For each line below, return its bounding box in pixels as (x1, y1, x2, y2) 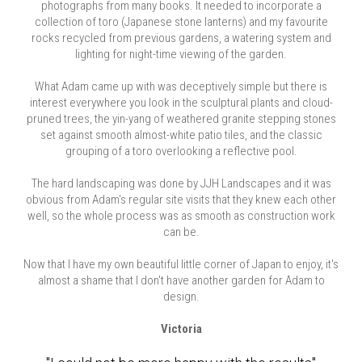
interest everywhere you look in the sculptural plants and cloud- (29, 95, 333, 110)
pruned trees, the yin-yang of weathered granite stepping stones (26, 112, 336, 126)
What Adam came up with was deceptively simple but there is (35, 79, 327, 94)
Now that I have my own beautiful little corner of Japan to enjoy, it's (23, 257, 339, 271)
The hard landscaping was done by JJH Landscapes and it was (31, 176, 331, 191)
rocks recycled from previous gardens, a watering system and (31, 31, 331, 45)
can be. (162, 225, 200, 239)
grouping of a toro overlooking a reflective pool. (65, 144, 297, 158)
